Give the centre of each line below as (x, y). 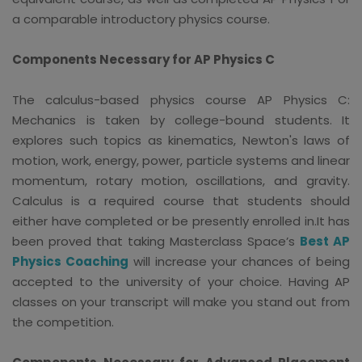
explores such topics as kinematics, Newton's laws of (181, 140)
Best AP (325, 241)
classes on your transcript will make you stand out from (181, 301)
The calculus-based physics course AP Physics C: (181, 99)
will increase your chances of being (239, 261)
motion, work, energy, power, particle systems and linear (181, 160)
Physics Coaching (70, 261)
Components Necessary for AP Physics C (143, 59)
